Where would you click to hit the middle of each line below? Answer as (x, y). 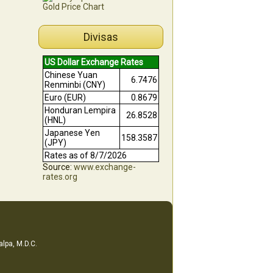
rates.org (60, 177)
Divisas (101, 37)
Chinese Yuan (71, 75)
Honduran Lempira (80, 111)
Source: (58, 167)
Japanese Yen (72, 133)
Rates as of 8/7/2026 (85, 156)
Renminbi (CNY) (75, 85)
